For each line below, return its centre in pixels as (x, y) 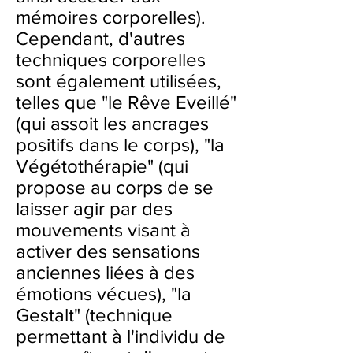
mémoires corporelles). (111, 17)
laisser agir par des (94, 208)
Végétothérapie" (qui (102, 166)
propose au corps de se (115, 187)
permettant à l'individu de (121, 336)
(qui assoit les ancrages (112, 123)
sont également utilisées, (119, 81)
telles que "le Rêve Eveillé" (126, 102)
